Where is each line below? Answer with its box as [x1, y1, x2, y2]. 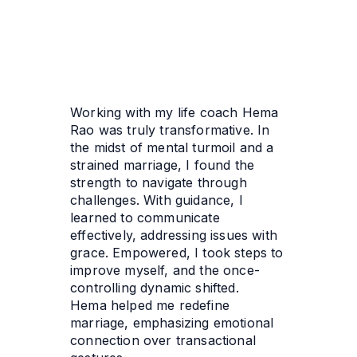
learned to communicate [70, 209, 220, 226]
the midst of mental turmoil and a [70, 139, 274, 155]
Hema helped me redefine [70, 296, 229, 313]
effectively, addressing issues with [70, 226, 277, 243]
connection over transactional [70, 331, 256, 348]
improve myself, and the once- [70, 261, 260, 278]
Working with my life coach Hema [70, 104, 279, 120]
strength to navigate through [70, 174, 247, 190]
